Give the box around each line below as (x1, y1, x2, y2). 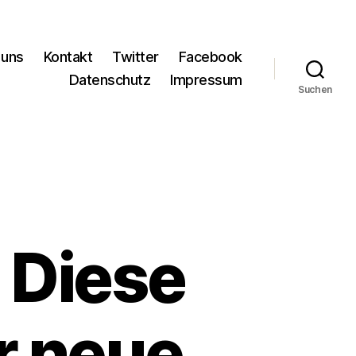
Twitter (112, 48, 159, 65)
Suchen (297, 83, 333, 95)
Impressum (170, 72, 242, 88)
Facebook (178, 48, 242, 65)
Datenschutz (68, 72, 151, 88)
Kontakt (43, 48, 93, 65)
